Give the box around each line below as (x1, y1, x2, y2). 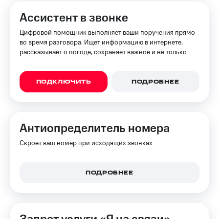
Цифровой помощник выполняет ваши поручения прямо (20, 28, 195, 38)
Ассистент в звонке (20, 10, 128, 26)
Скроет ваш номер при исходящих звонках (20, 138, 153, 148)
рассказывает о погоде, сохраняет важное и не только (20, 47, 187, 57)
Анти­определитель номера (20, 120, 170, 137)
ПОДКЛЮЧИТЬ (36, 78, 91, 87)
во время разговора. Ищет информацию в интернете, (20, 38, 183, 47)
